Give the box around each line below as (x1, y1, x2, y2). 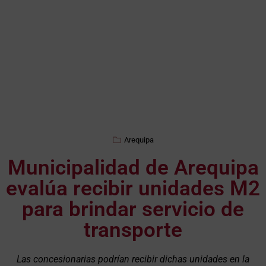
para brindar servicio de (22, 197, 244, 222)
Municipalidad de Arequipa (7, 156, 259, 180)
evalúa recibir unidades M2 (6, 176, 260, 201)
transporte (84, 218, 182, 243)
